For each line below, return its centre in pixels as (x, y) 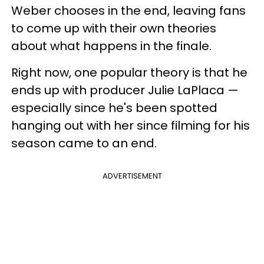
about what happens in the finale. (111, 46)
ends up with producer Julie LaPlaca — (125, 90)
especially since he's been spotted (114, 108)
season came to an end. (84, 143)
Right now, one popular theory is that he (129, 73)
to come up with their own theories (114, 29)
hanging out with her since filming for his (131, 126)
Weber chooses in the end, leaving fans (128, 11)
